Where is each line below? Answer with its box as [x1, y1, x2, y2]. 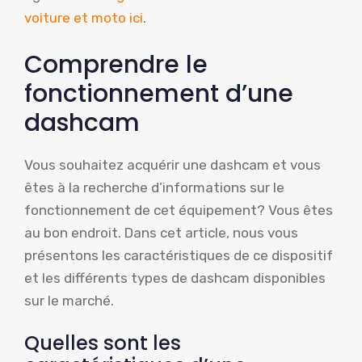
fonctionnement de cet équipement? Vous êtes [24, 201, 333, 218]
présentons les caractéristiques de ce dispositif [24, 246, 333, 263]
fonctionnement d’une [24, 76, 293, 111]
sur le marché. [24, 292, 114, 309]
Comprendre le [24, 47, 208, 82]
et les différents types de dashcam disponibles [24, 269, 326, 286]
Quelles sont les [24, 330, 181, 357]
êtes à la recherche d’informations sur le [24, 179, 284, 196]
